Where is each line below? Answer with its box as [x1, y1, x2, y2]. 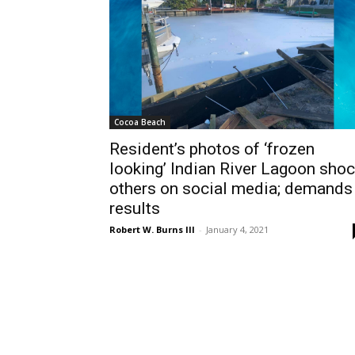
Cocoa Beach [114, 116, 166, 128]
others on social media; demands [109, 178, 353, 198]
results [109, 198, 160, 218]
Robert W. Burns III [109, 223, 195, 235]
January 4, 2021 [206, 223, 269, 235]
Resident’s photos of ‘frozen [109, 139, 315, 158]
